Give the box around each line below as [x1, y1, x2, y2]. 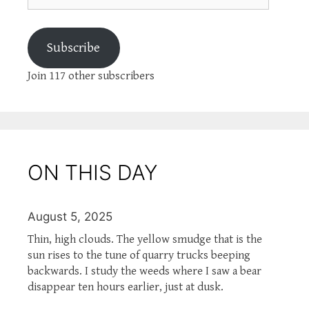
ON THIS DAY [28, 159, 157, 185]
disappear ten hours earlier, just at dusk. [28, 279, 223, 294]
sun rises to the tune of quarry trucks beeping [28, 248, 250, 262]
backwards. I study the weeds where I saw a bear [28, 263, 261, 278]
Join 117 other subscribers [28, 69, 154, 83]
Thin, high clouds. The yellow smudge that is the [28, 232, 262, 246]
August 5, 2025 [28, 209, 112, 223]
